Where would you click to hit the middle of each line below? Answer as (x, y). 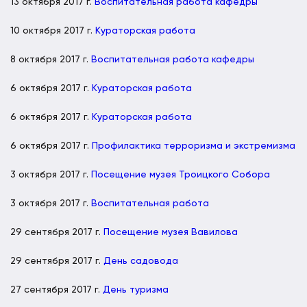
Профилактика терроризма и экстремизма (194, 146)
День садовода (141, 261)
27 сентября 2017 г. (57, 290)
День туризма (136, 290)
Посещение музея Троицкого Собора (181, 174)
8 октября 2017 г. (51, 59)
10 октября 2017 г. (53, 30)
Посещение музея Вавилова (171, 232)
